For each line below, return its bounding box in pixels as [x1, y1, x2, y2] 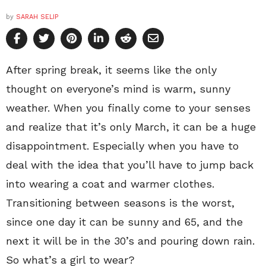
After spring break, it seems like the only [6, 64, 217, 77]
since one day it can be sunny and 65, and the [6, 216, 243, 229]
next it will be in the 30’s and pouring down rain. [6, 235, 255, 248]
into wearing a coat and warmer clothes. [6, 178, 214, 191]
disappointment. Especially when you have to [6, 140, 239, 153]
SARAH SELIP [16, 13, 58, 21]
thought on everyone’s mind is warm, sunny [6, 83, 230, 96]
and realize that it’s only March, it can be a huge [6, 121, 256, 134]
